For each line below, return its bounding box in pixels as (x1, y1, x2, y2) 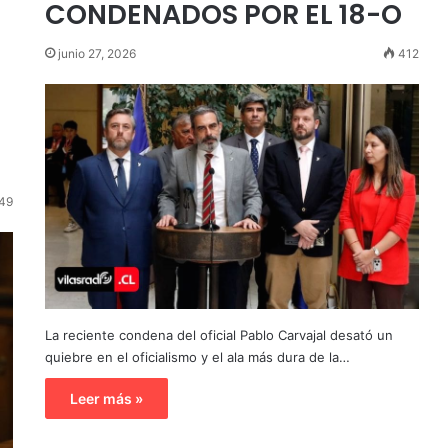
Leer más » (69, 390, 143, 408)
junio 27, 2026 (57, 45, 136, 61)
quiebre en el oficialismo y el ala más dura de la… (44, 349, 350, 366)
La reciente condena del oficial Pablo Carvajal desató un (44, 327, 393, 344)
